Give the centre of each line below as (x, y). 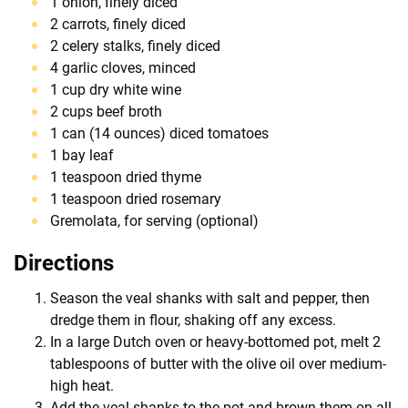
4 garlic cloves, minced (123, 67)
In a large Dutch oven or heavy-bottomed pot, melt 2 (215, 342)
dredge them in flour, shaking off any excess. (193, 320)
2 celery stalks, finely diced (135, 46)
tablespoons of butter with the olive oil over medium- (218, 363)
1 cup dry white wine (116, 89)
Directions (64, 263)
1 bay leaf (82, 155)
